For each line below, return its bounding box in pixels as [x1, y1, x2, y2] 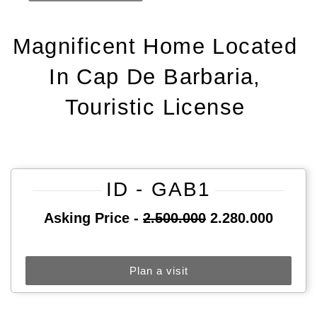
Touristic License [64, 94, 246, 120]
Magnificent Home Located [12, 33, 298, 59]
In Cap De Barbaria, [49, 64, 261, 89]
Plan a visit [129, 264, 188, 277]
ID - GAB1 [106, 178, 211, 200]
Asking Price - [44, 209, 143, 226]
